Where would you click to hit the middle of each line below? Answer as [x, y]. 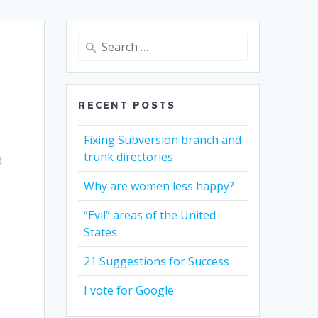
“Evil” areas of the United [150, 215]
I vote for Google [129, 291]
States [101, 232]
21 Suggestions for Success [157, 262]
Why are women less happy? [159, 186]
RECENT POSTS [127, 105]
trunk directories [129, 157]
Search [94, 41]
